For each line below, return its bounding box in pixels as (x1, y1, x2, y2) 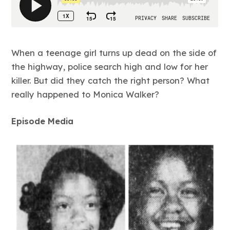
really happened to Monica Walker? (11, 89, 160, 100)
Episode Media (11, 116, 74, 127)
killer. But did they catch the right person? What (11, 75, 210, 86)
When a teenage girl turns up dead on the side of (11, 47, 217, 58)
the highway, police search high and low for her (11, 61, 208, 72)
